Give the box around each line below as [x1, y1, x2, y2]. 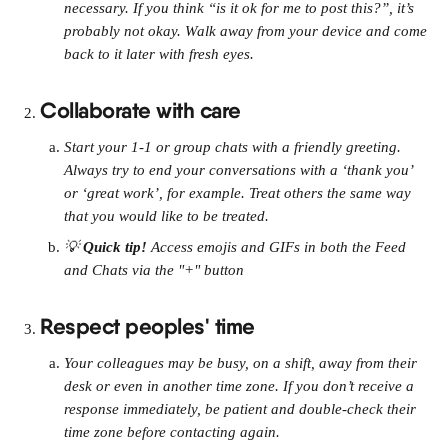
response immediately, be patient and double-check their [64, 401, 420, 417]
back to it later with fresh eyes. [64, 46, 254, 62]
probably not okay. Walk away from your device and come [64, 23, 431, 39]
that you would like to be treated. [64, 208, 269, 224]
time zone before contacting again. [64, 424, 280, 440]
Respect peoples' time [40, 313, 255, 340]
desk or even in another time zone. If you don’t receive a [64, 378, 418, 394]
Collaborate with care [40, 97, 241, 124]
